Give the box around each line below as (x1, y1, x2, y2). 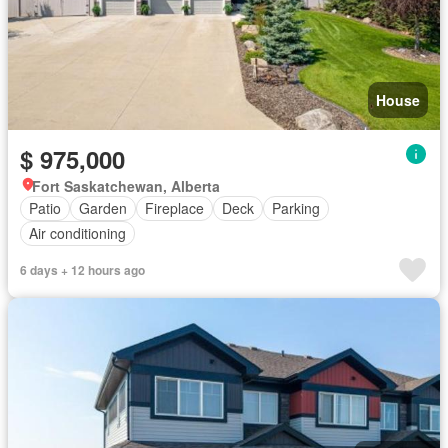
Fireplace (145, 198, 204, 218)
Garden (79, 198, 127, 218)
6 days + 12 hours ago (20, 260, 145, 279)
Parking (272, 198, 320, 218)
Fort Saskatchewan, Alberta (32, 175, 220, 196)
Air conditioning (29, 223, 126, 243)
